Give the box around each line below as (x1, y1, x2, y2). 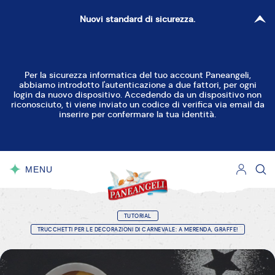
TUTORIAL (123, 212, 152, 220)
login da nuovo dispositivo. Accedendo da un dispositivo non (14, 89, 261, 100)
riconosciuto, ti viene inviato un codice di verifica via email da (10, 99, 265, 110)
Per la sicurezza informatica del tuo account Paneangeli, (24, 69, 251, 80)
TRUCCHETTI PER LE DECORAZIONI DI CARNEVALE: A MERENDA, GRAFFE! (37, 226, 238, 234)
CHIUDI (25, 177, 58, 187)
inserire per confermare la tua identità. (59, 109, 216, 120)
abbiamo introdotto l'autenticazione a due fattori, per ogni (18, 79, 257, 90)
